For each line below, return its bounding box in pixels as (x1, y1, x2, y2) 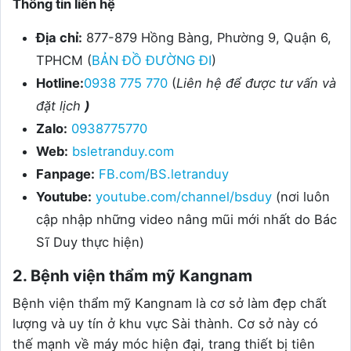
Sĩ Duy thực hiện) (36, 234, 144, 251)
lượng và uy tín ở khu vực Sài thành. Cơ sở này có (13, 316, 318, 332)
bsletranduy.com (68, 143, 174, 160)
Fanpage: (36, 166, 95, 183)
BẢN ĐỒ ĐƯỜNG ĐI (92, 52, 212, 69)
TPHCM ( (36, 52, 92, 69)
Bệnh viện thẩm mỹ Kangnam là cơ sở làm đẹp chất (13, 295, 327, 312)
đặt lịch (36, 98, 85, 114)
